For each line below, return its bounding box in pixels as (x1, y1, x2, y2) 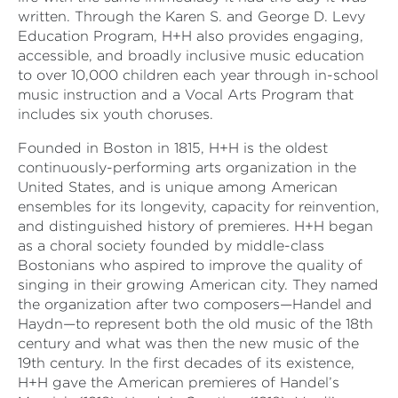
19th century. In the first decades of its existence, (18, 354, 354, 372)
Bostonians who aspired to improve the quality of (18, 257, 362, 275)
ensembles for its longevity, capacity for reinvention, (18, 198, 379, 216)
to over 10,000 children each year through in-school (18, 67, 378, 84)
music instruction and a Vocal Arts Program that (18, 86, 354, 104)
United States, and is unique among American (18, 179, 338, 196)
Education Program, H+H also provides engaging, (18, 28, 363, 45)
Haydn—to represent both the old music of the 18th (18, 315, 373, 333)
